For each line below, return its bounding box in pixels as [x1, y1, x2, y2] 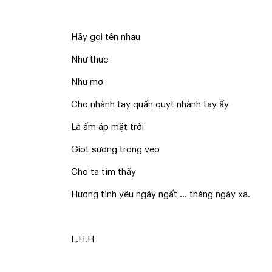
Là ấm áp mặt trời [71, 123, 144, 132]
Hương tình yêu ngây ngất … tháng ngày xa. [71, 190, 250, 199]
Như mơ [71, 78, 103, 87]
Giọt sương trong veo [71, 145, 160, 154]
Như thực [71, 55, 109, 64]
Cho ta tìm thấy [71, 168, 136, 177]
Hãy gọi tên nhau [71, 33, 140, 42]
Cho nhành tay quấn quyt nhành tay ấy [71, 100, 229, 109]
